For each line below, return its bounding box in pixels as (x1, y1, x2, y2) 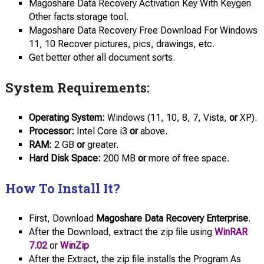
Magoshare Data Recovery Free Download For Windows (28, 24, 258, 36)
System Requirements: (5, 78, 150, 96)
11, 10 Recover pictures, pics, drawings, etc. (28, 38, 214, 49)
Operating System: (28, 111, 105, 123)
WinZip (60, 240, 89, 252)
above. (137, 125, 167, 137)
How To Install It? (5, 180, 120, 197)
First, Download (28, 213, 96, 225)
